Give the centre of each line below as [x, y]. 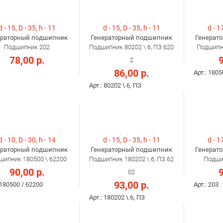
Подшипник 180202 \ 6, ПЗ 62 [131, 159]
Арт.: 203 [206, 185]
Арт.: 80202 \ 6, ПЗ [115, 86]
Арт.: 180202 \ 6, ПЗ [117, 198]
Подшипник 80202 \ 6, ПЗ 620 [131, 47]
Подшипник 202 [27, 47]
